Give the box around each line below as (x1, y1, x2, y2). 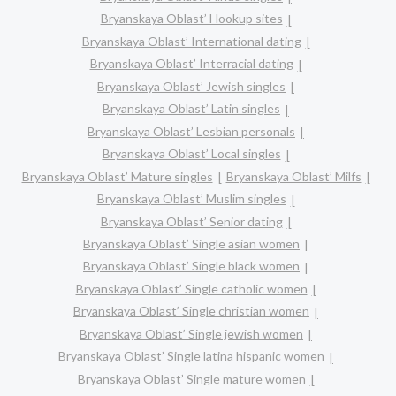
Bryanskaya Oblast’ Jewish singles (97, 78, 286, 94)
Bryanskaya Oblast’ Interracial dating (89, 56, 293, 72)
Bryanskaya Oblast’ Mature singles (21, 168, 213, 184)
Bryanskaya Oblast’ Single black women (83, 258, 300, 274)
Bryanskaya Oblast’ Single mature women (77, 370, 306, 386)
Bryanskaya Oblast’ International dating (81, 33, 301, 49)
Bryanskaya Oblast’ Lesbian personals (88, 123, 295, 139)
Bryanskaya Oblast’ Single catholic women (75, 280, 308, 296)
